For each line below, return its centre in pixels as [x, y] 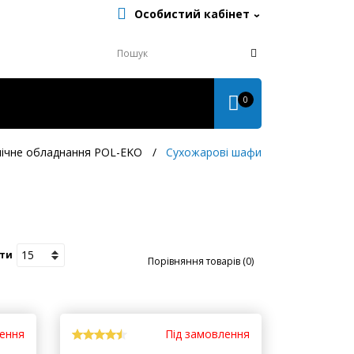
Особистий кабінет [192, 13]
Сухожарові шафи [214, 192]
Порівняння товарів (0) [201, 301]
